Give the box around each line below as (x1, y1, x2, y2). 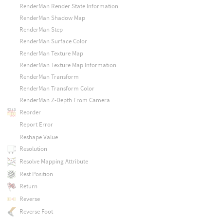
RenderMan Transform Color (19, 84, 94, 93)
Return (19, 182, 37, 191)
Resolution (19, 145, 47, 153)
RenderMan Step (19, 25, 63, 34)
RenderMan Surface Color (19, 37, 87, 46)
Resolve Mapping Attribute (19, 157, 88, 165)
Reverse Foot (19, 207, 53, 216)
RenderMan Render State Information (19, 1, 118, 10)
